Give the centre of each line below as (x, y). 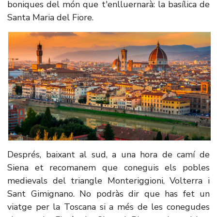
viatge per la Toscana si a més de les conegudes (108, 207)
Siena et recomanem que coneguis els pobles (108, 168)
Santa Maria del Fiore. (50, 17)
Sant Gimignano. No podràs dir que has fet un (108, 194)
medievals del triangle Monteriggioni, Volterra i (108, 181)
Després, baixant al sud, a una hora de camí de (108, 155)
